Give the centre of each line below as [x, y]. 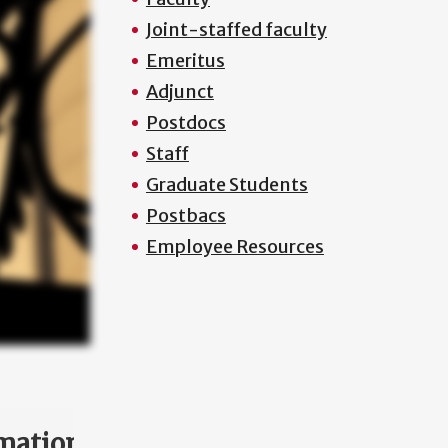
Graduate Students [226, 184]
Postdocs [185, 122]
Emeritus [185, 60]
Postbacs [185, 215]
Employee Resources [234, 246]
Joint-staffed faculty [236, 29]
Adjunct [179, 91]
